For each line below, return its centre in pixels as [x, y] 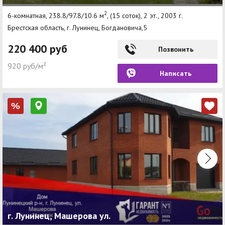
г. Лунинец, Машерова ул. [59, 216]
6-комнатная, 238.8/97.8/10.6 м [56, 15]
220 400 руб [37, 48]
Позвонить [176, 49]
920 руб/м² [27, 66]
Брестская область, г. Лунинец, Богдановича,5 [77, 27]
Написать [176, 73]
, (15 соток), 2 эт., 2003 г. [145, 15]
